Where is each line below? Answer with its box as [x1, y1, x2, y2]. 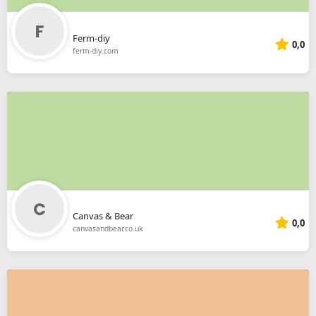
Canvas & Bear [72, 209, 133, 223]
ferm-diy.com [72, 45, 119, 56]
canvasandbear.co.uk [72, 224, 143, 234]
